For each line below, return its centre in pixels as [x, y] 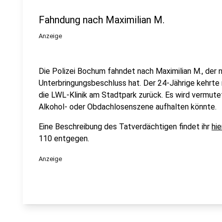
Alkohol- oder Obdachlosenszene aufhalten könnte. [128, 107]
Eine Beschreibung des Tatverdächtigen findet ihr [125, 127]
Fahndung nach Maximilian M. [102, 20]
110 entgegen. [64, 139]
